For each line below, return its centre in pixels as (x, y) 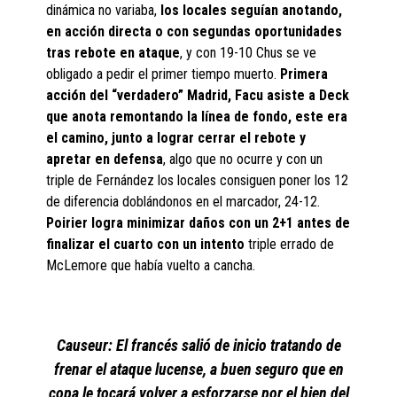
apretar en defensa (105, 160)
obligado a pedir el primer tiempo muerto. (163, 74)
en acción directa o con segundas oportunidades (195, 32)
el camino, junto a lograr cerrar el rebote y (176, 138)
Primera (304, 74)
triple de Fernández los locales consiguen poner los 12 (198, 181)
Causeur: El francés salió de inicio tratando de (198, 346)
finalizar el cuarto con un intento (146, 245)
